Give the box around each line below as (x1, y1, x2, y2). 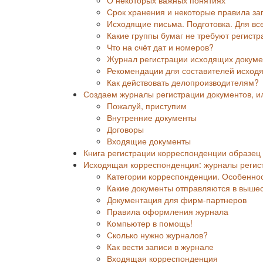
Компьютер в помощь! (107, 217, 193, 229)
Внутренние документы (107, 111, 197, 123)
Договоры (107, 123, 144, 135)
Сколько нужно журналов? (107, 228, 208, 241)
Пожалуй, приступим (107, 99, 187, 112)
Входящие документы (107, 134, 191, 147)
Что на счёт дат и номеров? (107, 41, 214, 53)
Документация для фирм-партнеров (107, 193, 247, 205)
